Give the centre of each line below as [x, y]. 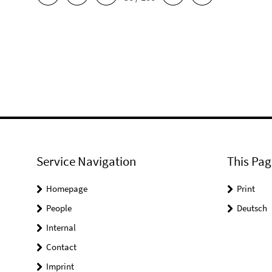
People [59, 208]
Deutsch [252, 208]
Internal [61, 227]
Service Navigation [86, 161]
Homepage [67, 189]
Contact [61, 247]
